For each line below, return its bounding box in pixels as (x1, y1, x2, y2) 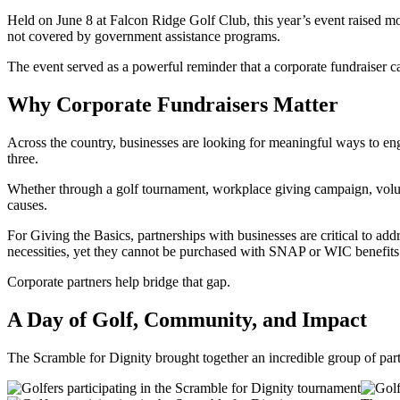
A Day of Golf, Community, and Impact (7, 307, 367, 331)
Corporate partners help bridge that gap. (7, 274, 230, 290)
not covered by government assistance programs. (7, 29, 280, 45)
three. (7, 151, 38, 167)
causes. (7, 197, 47, 213)
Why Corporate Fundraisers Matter (7, 93, 338, 117)
